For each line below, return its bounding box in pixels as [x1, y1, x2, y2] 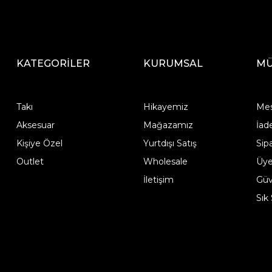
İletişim [143, 174, 174, 186]
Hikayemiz [143, 101, 188, 113]
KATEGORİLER [16, 58, 90, 70]
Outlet [16, 156, 44, 168]
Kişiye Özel [16, 138, 63, 149]
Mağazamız [143, 120, 193, 131]
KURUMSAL [143, 58, 203, 70]
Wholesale [143, 156, 188, 168]
